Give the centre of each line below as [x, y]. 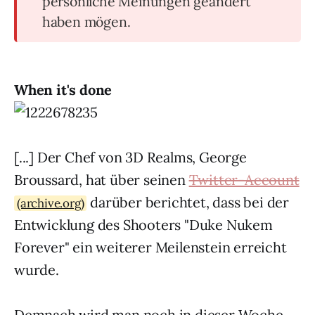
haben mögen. [86, 21]
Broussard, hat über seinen [102, 180]
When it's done [63, 90]
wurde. [37, 270]
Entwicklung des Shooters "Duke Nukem [143, 225]
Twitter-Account [244, 180]
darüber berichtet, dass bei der [188, 202]
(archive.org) [51, 203]
